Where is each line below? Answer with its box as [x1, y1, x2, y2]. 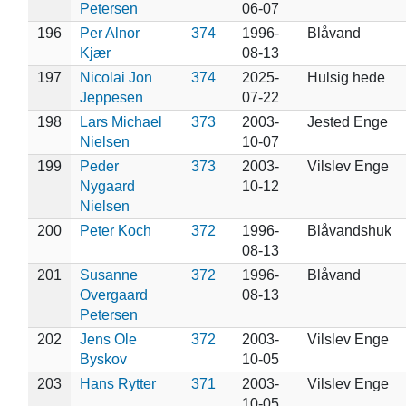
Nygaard [79, 178, 135, 194]
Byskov [79, 351, 127, 367]
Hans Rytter [79, 375, 156, 391]
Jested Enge [306, 113, 388, 130]
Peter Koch [79, 222, 151, 238]
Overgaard [79, 286, 148, 303]
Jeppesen [79, 89, 143, 105]
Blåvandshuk [306, 222, 391, 238]
